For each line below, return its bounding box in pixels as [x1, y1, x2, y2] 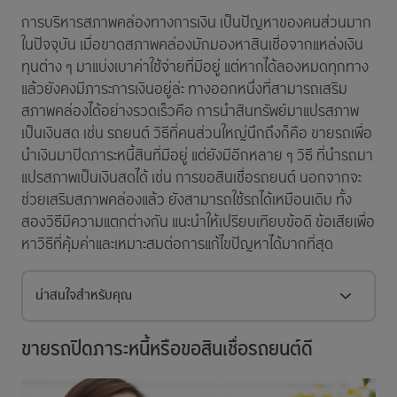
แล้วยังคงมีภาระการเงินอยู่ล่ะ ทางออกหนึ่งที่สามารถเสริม [21, 79, 347, 101]
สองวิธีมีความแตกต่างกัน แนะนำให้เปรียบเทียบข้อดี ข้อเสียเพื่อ [21, 212, 375, 234]
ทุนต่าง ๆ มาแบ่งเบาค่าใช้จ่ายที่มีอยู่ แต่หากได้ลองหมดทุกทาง [21, 57, 369, 79]
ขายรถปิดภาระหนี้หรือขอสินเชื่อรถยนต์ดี [21, 335, 313, 365]
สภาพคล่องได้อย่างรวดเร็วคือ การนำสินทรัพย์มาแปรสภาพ [21, 101, 359, 123]
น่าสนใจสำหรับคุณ [35, 285, 132, 307]
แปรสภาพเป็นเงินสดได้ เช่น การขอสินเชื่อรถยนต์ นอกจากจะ [21, 167, 362, 190]
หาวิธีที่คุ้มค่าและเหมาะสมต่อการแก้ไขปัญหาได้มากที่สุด [21, 234, 333, 256]
